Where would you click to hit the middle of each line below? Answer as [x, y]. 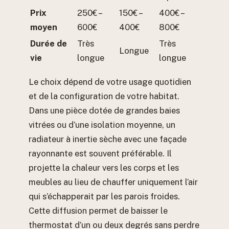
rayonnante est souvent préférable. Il [100, 154]
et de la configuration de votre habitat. [104, 96]
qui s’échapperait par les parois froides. [104, 197]
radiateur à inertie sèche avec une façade [108, 139]
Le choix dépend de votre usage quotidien [110, 82]
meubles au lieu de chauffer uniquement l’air [113, 182]
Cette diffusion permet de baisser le [98, 211]
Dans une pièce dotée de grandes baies [104, 111]
